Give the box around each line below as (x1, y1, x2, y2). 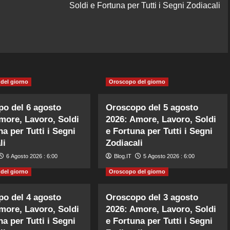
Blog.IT (114, 152, 132, 159)
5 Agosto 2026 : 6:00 (143, 152, 195, 159)
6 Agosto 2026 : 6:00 (6, 152, 57, 159)
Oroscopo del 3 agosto (106, 192, 199, 202)
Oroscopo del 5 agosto (106, 102, 199, 112)
